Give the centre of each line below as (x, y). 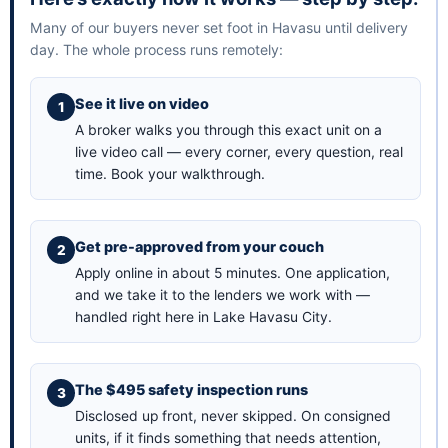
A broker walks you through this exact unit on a (228, 130)
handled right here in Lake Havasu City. (203, 317)
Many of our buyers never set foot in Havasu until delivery (219, 28)
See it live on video (142, 104)
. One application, (333, 273)
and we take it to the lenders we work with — (222, 295)
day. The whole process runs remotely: (156, 50)
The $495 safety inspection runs (191, 390)
